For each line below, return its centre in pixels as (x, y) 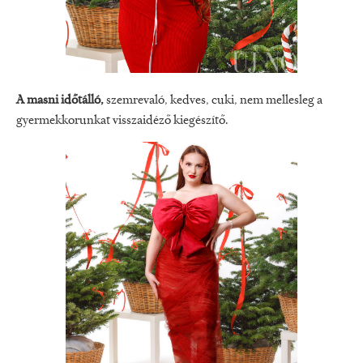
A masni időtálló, (60, 101)
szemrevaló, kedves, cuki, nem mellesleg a (213, 101)
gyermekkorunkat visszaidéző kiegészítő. (122, 121)
